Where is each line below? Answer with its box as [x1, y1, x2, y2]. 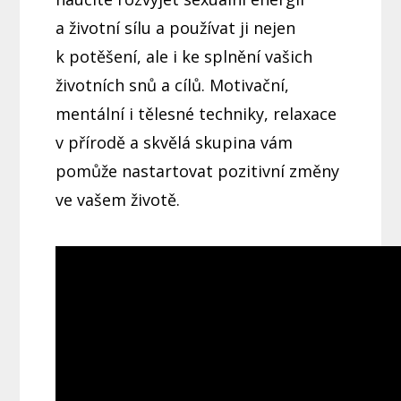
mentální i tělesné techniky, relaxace [55, 103, 337, 124]
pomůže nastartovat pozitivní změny [55, 160, 340, 182]
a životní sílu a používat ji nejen [55, 17, 296, 38]
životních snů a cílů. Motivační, [55, 74, 290, 96]
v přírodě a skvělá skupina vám [55, 132, 294, 153]
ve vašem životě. [55, 189, 181, 210]
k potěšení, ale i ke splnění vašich [55, 46, 313, 67]
